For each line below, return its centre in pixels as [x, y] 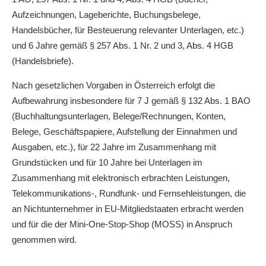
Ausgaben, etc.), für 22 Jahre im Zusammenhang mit [114, 147]
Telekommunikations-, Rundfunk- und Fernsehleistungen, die [129, 193]
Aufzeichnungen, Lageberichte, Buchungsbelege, [106, 15]
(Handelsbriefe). [43, 61]
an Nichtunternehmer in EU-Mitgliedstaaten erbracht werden [128, 209]
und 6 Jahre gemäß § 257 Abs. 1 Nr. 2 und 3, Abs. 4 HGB [123, 45]
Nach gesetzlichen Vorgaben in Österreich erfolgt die [113, 85]
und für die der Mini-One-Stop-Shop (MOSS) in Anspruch [122, 224]
